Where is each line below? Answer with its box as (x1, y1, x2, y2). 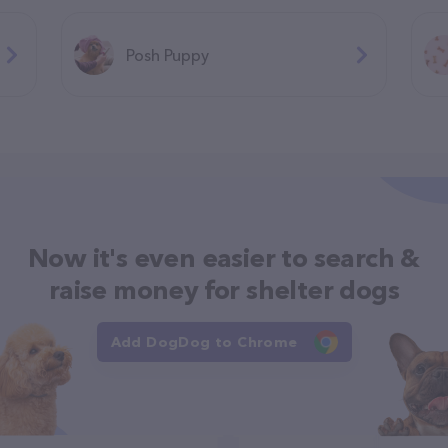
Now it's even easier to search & (28, 242, 420, 274)
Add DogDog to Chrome (110, 333, 298, 351)
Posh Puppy (125, 44, 209, 65)
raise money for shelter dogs (48, 274, 400, 306)
